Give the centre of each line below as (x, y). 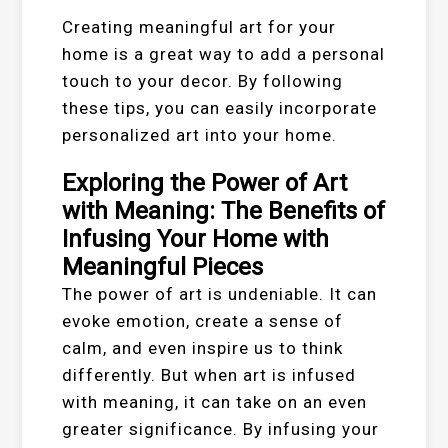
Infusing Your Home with (196, 239)
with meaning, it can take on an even (215, 402)
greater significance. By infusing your (221, 429)
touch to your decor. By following (203, 81)
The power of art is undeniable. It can (220, 294)
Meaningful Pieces (163, 267)
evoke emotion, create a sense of (203, 321)
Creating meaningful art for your (199, 27)
